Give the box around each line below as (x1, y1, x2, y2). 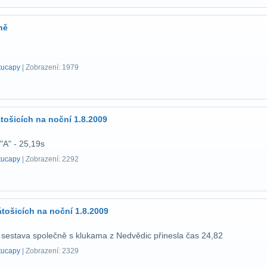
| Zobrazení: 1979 (20, 63, 79, 72)
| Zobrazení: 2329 (20, 247, 79, 255)
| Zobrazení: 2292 (20, 155, 79, 163)
